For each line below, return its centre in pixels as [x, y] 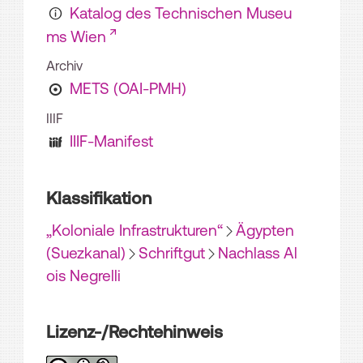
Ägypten [265, 231]
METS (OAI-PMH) [128, 89]
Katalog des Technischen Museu [180, 13]
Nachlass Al [258, 253]
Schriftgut [172, 253]
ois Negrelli [83, 276]
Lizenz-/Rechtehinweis [135, 332]
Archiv [64, 66]
